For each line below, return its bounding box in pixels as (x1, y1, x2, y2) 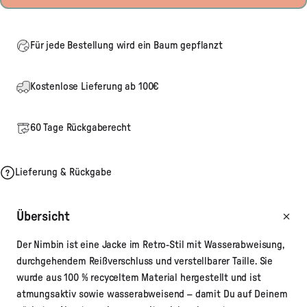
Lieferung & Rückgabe (15, 167, 112, 177)
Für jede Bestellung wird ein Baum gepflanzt (30, 40, 223, 51)
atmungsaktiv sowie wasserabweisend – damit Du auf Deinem (16, 288, 288, 299)
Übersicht (16, 210, 70, 223)
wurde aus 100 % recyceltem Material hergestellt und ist (16, 272, 261, 283)
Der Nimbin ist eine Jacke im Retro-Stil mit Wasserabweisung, (16, 239, 284, 250)
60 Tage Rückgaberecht (30, 122, 131, 133)
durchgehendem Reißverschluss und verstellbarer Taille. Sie (16, 256, 273, 267)
